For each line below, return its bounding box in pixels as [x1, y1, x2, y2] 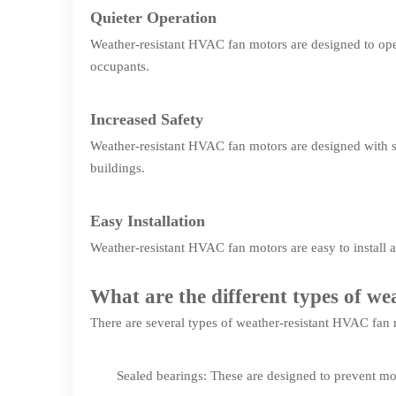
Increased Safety [90, 110, 203, 128]
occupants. [90, 59, 149, 73]
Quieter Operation [90, 9, 217, 27]
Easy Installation [90, 212, 205, 230]
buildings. [90, 161, 145, 175]
